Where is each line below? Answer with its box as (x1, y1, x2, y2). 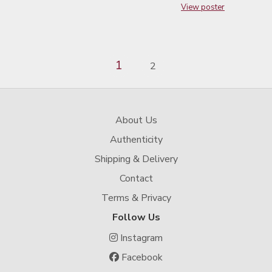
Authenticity (109, 133, 163, 147)
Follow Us (112, 211, 160, 225)
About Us (115, 114, 157, 127)
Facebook (119, 251, 163, 265)
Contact (119, 172, 153, 186)
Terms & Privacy (101, 191, 171, 205)
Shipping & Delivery (94, 152, 178, 166)
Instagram (118, 231, 163, 245)
